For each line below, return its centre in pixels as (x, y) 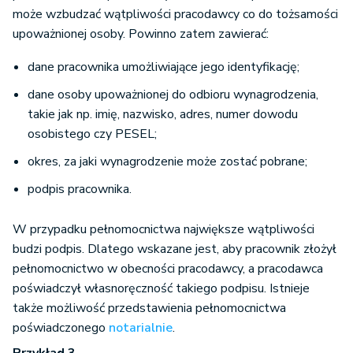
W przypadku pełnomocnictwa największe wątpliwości (163, 230)
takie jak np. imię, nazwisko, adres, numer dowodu (163, 115)
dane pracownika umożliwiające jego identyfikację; (163, 67)
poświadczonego (61, 328)
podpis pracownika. (80, 190)
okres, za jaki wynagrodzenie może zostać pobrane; (167, 162)
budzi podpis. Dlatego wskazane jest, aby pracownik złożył (175, 249)
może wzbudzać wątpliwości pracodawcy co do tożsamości (175, 15)
